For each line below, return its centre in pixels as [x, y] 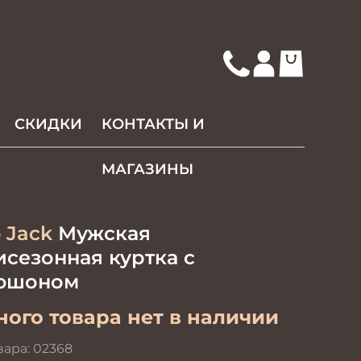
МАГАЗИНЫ [148, 169]
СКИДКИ [49, 124]
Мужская [101, 233]
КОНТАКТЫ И [154, 124]
